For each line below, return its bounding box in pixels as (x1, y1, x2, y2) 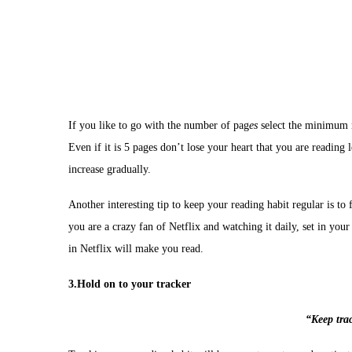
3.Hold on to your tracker (68, 278, 191, 290)
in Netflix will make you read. (68, 243, 203, 255)
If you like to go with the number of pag (68, 119, 249, 131)
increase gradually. (68, 163, 151, 175)
